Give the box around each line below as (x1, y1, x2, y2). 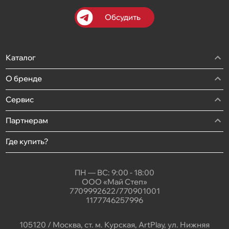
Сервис (6, 94, 34, 104)
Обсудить (105, 12, 141, 22)
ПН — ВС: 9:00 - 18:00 (75, 167, 154, 177)
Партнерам (6, 115, 49, 125)
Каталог (6, 52, 36, 62)
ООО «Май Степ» (82, 176, 147, 187)
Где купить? (6, 136, 49, 146)
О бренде (6, 73, 42, 83)
